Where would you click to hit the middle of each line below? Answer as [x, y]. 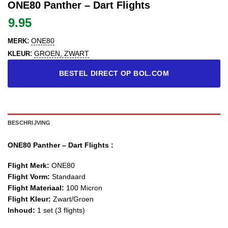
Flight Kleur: [30, 199]
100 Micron [83, 188]
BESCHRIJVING [29, 122]
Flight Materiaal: [36, 188]
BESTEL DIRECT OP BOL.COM [114, 73]
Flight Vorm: [29, 176]
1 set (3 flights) [60, 210]
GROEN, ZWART [62, 53]
